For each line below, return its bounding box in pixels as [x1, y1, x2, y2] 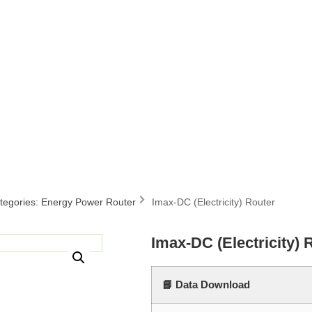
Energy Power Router [41, 196, 136, 208]
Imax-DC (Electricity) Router [152, 196, 275, 208]
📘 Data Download [162, 279, 250, 290]
